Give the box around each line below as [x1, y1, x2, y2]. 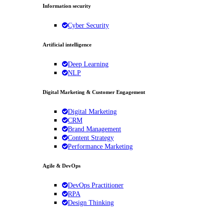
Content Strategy [68, 134, 114, 141]
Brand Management [68, 125, 121, 133]
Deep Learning [68, 60, 108, 68]
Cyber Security [68, 21, 109, 29]
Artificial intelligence [43, 41, 92, 47]
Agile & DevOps [43, 162, 80, 169]
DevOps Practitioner [68, 181, 124, 189]
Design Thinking [68, 199, 114, 206]
